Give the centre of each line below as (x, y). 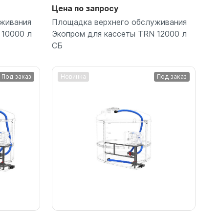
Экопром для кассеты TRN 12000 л (119, 34)
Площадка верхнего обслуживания (119, 22)
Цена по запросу (85, 9)
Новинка (73, 77)
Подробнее (124, 122)
